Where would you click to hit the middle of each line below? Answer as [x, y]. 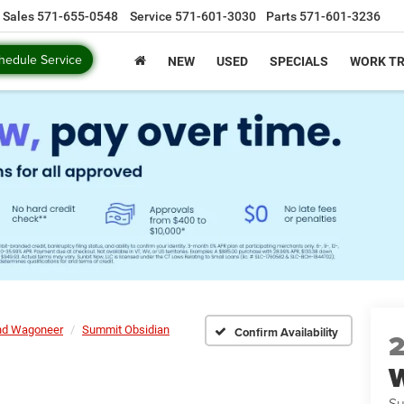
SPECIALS [299, 62]
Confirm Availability [286, 332]
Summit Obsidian [126, 330]
